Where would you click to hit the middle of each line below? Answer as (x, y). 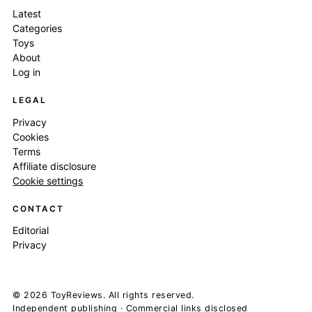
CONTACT (38, 209)
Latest (27, 14)
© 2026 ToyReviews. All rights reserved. (103, 295)
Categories (38, 29)
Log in (27, 72)
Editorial (31, 231)
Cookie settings (48, 180)
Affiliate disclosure (55, 166)
